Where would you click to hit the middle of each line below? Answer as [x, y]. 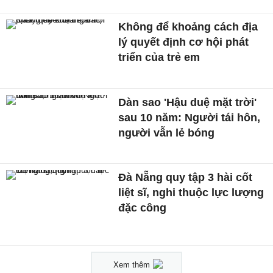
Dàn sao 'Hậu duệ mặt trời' [188, 102]
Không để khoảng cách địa [188, 27]
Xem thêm [132, 264]
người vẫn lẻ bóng [167, 133]
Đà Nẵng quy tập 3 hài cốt [186, 178]
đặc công [143, 208]
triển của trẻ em [159, 57]
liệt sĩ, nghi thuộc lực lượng [191, 193]
